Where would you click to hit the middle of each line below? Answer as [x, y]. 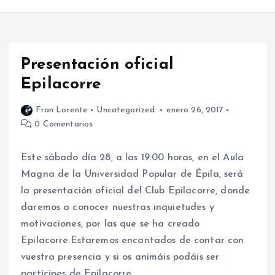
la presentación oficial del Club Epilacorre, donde [136, 191]
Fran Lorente [62, 110]
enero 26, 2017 [195, 110]
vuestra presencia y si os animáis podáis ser [120, 257]
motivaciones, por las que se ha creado [110, 224]
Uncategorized [126, 110]
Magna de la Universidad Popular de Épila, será [132, 174]
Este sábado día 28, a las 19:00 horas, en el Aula [132, 157]
